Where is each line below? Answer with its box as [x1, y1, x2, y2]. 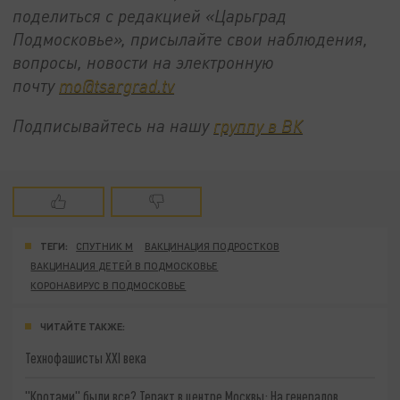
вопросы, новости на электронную [12, 51, 275, 72]
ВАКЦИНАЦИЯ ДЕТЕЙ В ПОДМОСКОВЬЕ [30, 259, 219, 271]
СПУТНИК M [76, 239, 134, 252]
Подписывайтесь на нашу [12, 115, 214, 137]
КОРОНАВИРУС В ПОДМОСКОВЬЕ [30, 279, 187, 291]
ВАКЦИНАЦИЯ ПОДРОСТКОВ [144, 239, 279, 252]
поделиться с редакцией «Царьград [12, 4, 287, 26]
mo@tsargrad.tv [59, 74, 175, 96]
